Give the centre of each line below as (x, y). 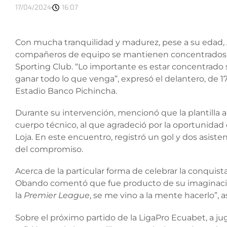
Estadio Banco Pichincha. (66, 91)
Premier (40, 196)
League (74, 196)
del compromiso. (49, 149)
